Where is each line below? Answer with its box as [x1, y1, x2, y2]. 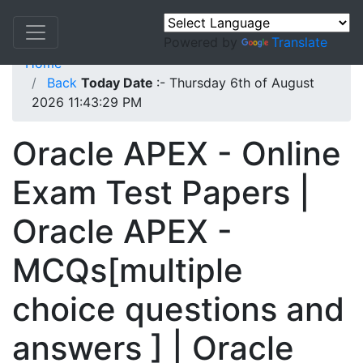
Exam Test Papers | [12, 173, 310, 212]
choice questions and [12, 289, 344, 329]
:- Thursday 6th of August [156, 75, 314, 91]
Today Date [81, 75, 156, 91]
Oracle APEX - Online [12, 134, 341, 173]
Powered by [164, 34, 241, 50]
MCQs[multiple [12, 250, 243, 290]
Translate [271, 34, 327, 50]
